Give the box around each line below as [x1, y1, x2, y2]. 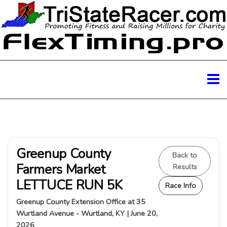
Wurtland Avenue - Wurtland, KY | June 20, [16, 208, 158, 218]
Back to [172, 149, 198, 160]
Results [172, 161, 197, 172]
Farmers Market [16, 160, 105, 178]
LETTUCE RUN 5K [16, 176, 123, 194]
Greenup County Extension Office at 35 [16, 196, 145, 207]
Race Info [165, 180, 197, 191]
